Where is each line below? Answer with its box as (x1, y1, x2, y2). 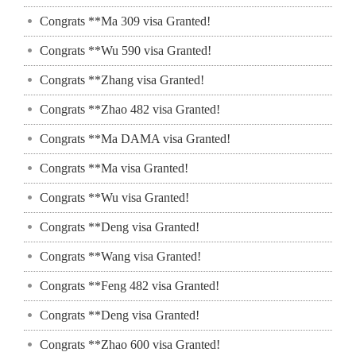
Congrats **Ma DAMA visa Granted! (40, 132, 230, 145)
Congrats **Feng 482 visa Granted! (40, 279, 219, 292)
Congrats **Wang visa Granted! (40, 250, 201, 263)
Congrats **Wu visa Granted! (40, 191, 189, 204)
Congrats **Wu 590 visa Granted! (40, 44, 211, 57)
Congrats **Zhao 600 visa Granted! (40, 338, 220, 351)
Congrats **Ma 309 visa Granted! (40, 14, 211, 28)
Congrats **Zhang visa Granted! (40, 73, 204, 87)
